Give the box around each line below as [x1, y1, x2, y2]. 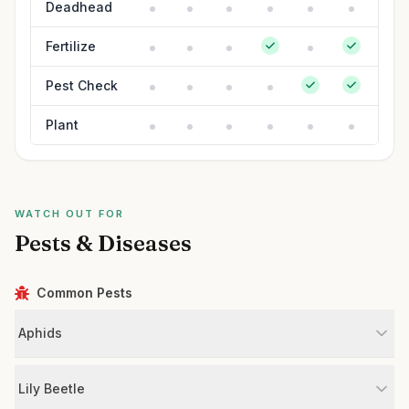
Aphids [18, 325, 62, 341]
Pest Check [46, 78, 118, 93]
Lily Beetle [18, 381, 85, 396]
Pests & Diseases [15, 230, 192, 257]
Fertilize [46, 38, 96, 54]
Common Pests [37, 285, 132, 300]
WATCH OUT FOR [15, 207, 124, 220]
